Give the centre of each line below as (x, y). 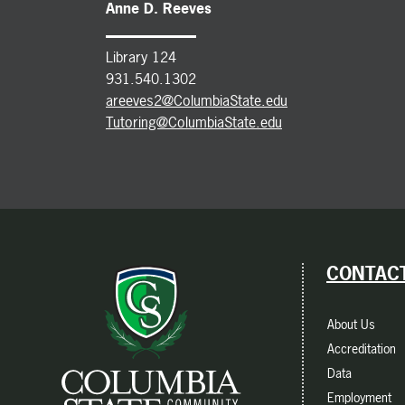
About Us (351, 324)
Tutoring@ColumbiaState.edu (194, 122)
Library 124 (141, 57)
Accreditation (362, 348)
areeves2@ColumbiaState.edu (197, 100)
